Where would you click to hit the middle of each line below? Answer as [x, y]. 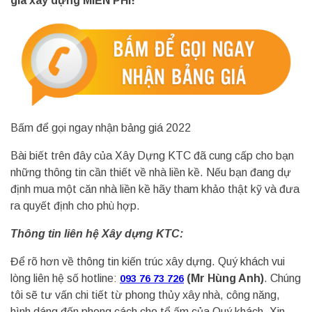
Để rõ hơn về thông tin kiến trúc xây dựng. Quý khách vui [148, 262]
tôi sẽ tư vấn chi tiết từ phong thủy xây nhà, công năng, [145, 295]
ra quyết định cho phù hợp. [75, 206]
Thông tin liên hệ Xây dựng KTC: [97, 234]
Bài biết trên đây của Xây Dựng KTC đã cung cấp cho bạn [152, 156]
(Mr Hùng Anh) [224, 278]
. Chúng [282, 278]
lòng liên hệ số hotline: [65, 278]
